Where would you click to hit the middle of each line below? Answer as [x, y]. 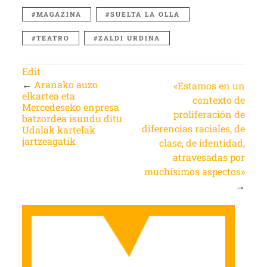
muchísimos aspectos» [195, 172]
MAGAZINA [59, 14]
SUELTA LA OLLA [145, 14]
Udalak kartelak [58, 130]
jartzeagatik [49, 141]
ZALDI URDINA [129, 38]
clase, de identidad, [202, 143]
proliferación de [209, 114]
